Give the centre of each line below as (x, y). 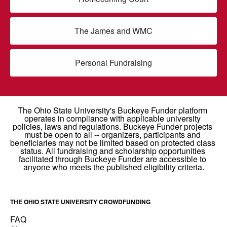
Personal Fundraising (113, 62)
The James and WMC (113, 30)
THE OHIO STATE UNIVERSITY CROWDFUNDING (80, 201)
